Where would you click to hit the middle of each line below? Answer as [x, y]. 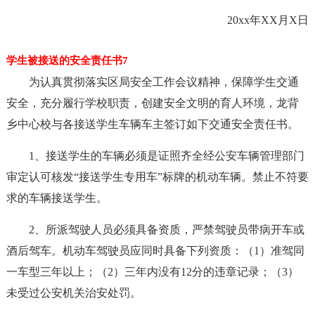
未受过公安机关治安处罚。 [73, 293]
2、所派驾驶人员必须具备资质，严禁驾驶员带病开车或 [166, 230]
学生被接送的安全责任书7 [67, 60]
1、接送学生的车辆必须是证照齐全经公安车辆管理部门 [166, 156]
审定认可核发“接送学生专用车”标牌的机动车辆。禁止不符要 [157, 177]
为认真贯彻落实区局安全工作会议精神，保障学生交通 [163, 82]
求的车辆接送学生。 [57, 198]
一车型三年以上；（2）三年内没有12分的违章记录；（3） [152, 272]
